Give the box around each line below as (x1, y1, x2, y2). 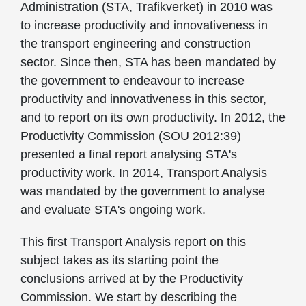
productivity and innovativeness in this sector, (20, 92, 266, 107)
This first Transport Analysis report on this (20, 235, 246, 249)
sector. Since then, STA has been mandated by (20, 55, 276, 70)
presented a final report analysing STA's (20, 148, 237, 162)
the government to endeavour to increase (20, 74, 245, 88)
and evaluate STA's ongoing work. (20, 203, 206, 217)
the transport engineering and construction (20, 37, 251, 51)
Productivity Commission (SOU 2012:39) (20, 129, 241, 143)
